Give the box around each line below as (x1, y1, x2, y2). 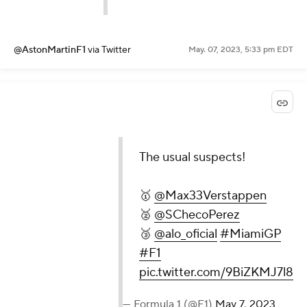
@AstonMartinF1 (14, 44, 88, 57)
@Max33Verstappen (154, 187, 267, 204)
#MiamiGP (220, 225, 281, 242)
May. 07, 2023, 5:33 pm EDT (188, 45, 293, 56)
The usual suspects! (139, 149, 245, 165)
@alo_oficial (154, 225, 217, 242)
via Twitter (88, 44, 131, 57)
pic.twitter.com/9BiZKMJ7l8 (139, 264, 293, 280)
